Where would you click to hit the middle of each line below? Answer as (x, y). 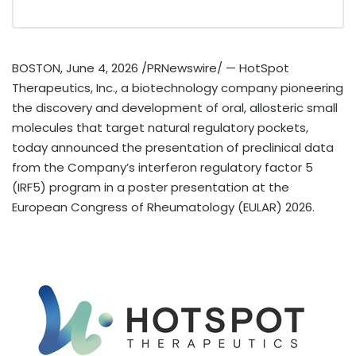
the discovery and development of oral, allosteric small (175, 107)
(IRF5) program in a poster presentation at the (151, 187)
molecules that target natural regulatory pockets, (160, 127)
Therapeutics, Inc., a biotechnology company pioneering (178, 87)
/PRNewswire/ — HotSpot (214, 68)
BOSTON (36, 68)
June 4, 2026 (102, 68)
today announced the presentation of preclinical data (173, 147)
